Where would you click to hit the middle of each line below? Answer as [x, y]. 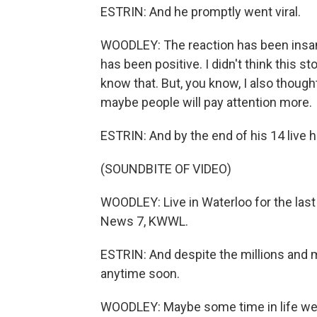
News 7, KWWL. [144, 221]
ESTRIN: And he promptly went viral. [201, 12]
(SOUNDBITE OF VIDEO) [166, 169]
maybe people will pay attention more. [206, 102]
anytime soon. [140, 273]
